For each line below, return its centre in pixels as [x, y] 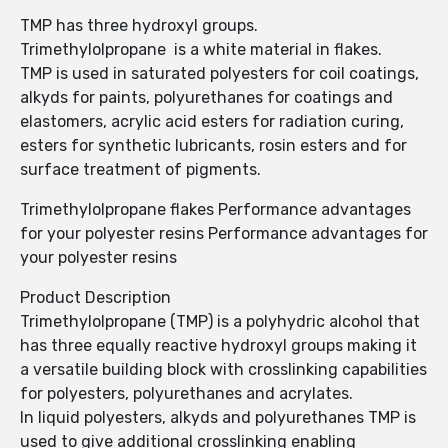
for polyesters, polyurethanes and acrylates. [186, 394]
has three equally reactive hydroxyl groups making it [218, 346]
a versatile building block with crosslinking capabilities [223, 370]
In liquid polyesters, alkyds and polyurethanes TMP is [218, 418]
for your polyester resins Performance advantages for [224, 234]
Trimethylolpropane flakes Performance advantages [215, 210]
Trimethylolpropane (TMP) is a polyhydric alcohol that [220, 322]
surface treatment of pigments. [140, 170]
